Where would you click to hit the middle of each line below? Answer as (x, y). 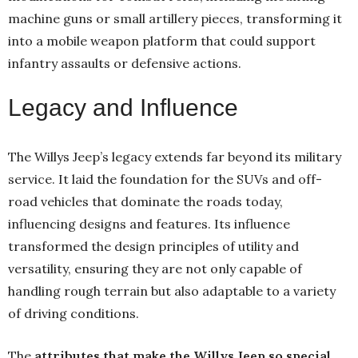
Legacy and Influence (123, 107)
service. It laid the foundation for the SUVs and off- (165, 179)
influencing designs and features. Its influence (149, 223)
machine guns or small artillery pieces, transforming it (175, 18)
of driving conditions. (74, 313)
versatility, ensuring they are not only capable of (155, 268)
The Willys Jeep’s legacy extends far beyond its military (175, 156)
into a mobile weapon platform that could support (162, 40)
